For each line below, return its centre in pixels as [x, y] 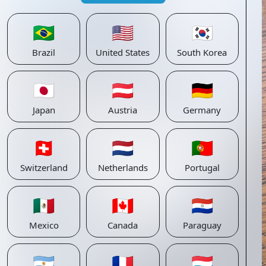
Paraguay [202, 225]
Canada [123, 225]
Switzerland [44, 167]
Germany [202, 110]
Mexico [44, 225]
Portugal [202, 167]
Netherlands [123, 167]
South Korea [202, 52]
